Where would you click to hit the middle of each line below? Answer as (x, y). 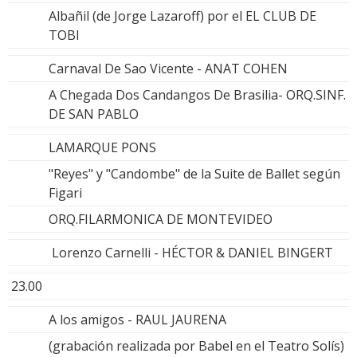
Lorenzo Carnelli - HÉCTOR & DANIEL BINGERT (191, 252)
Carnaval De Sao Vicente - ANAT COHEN (168, 68)
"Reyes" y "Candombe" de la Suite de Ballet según (194, 173)
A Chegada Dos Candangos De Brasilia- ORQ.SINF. (197, 94)
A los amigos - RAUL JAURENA (137, 319)
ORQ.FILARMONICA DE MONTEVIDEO (161, 219)
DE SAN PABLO (94, 114)
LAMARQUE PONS (102, 147)
